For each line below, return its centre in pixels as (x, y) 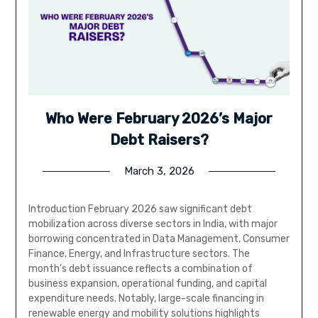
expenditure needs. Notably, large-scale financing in (146, 299)
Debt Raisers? (159, 140)
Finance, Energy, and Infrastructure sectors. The (139, 254)
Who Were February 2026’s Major (159, 119)
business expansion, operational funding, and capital (147, 284)
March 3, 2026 (159, 171)
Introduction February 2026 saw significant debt (140, 209)
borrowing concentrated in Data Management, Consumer (159, 239)
